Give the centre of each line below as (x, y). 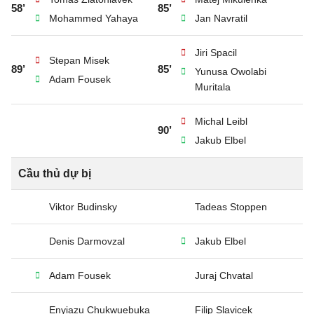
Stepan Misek (79, 60)
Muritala (213, 87)
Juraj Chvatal (224, 275)
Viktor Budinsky (83, 207)
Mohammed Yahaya (94, 18)
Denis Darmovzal (87, 241)
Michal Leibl (221, 121)
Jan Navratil (221, 18)
